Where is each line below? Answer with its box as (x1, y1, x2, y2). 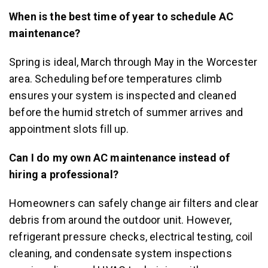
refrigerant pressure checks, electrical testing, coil (9, 230, 253, 243)
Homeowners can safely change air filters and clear (9, 197, 258, 209)
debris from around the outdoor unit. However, (9, 214, 232, 226)
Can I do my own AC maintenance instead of (9, 151, 230, 164)
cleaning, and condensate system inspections (9, 247, 232, 260)
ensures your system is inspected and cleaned (9, 89, 236, 102)
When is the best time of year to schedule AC (9, 10, 233, 23)
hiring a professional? (9, 168, 118, 181)
